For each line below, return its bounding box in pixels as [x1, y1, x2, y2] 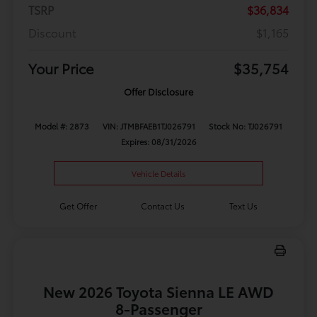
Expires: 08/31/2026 [120, 135, 197, 147]
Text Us [229, 199, 258, 212]
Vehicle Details [132, 167, 185, 179]
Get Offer [59, 199, 97, 212]
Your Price [28, 57, 94, 78]
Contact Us [141, 199, 185, 212]
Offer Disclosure [124, 84, 193, 98]
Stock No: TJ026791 [208, 120, 282, 132]
